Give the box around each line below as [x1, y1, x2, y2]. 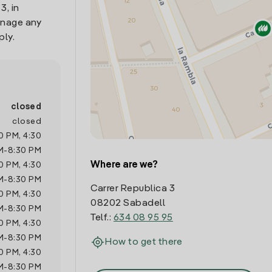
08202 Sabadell [90, 199, 166, 208]
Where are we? [90, 160, 158, 170]
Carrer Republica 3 [90, 184, 175, 194]
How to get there [105, 237, 183, 247]
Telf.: [90, 213, 114, 223]
